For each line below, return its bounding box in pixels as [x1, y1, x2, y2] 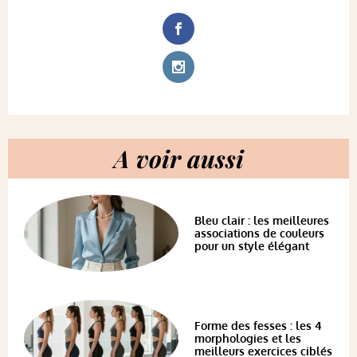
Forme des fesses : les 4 [194, 318, 322, 332]
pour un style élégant [194, 238, 309, 253]
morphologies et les [194, 331, 301, 345]
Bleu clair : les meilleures [194, 213, 329, 227]
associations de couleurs [194, 226, 324, 240]
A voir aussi [113, 143, 244, 175]
